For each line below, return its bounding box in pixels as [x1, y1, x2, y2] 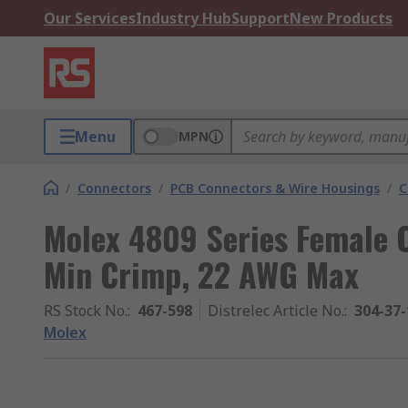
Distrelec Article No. [208, 301, 344, 321]
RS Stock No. [44, 301, 127, 321]
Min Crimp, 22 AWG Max [44, 250, 359, 298]
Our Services [44, 8, 136, 28]
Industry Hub [136, 8, 231, 28]
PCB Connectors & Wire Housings [170, 179, 380, 197]
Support [231, 8, 290, 28]
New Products [290, 8, 393, 28]
